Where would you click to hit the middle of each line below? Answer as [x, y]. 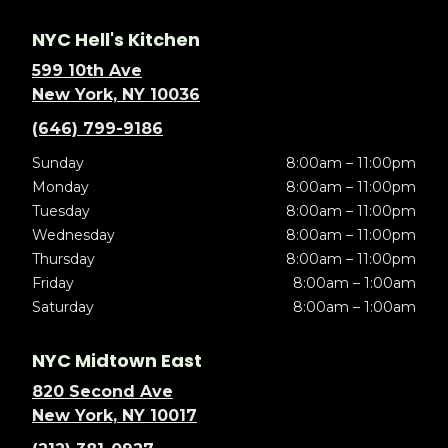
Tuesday [61, 211]
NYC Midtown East [117, 361]
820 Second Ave [102, 392]
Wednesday [73, 235]
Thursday [63, 259]
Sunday [58, 163]
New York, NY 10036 [116, 95]
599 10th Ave [87, 71]
